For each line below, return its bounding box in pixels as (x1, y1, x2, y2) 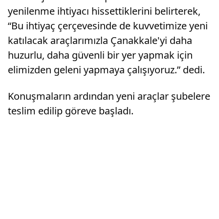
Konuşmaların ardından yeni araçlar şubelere (8, 89, 210, 103)
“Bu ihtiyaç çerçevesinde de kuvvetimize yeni (8, 19, 208, 32)
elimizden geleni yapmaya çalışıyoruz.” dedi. (8, 63, 205, 76)
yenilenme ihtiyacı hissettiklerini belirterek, (8, 4, 200, 18)
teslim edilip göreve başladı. (8, 104, 133, 117)
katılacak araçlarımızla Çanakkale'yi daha (8, 33, 192, 47)
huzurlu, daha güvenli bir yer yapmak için (8, 48, 193, 62)
